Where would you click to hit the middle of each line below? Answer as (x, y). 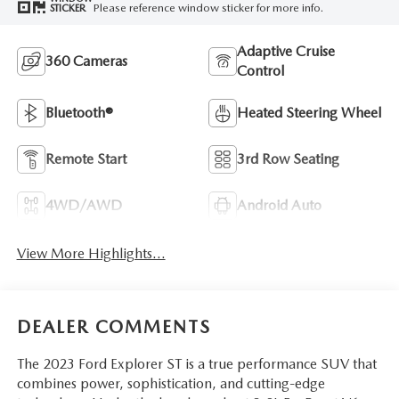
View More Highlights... (91, 254)
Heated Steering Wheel (309, 112)
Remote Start (85, 159)
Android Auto (279, 205)
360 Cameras (86, 61)
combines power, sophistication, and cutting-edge (171, 383)
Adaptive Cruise (286, 51)
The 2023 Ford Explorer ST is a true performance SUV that (196, 363)
